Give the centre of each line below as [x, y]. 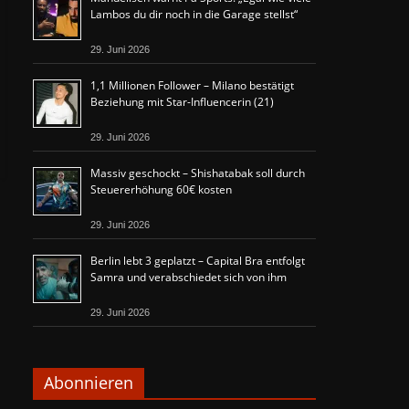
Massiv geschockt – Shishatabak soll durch [198, 173]
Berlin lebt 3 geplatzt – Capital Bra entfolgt [198, 261]
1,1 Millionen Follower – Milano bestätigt [192, 85]
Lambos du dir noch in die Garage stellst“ [194, 14]
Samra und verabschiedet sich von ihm [189, 277]
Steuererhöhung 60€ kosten [161, 189]
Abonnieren [89, 383]
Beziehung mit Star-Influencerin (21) [182, 102]
